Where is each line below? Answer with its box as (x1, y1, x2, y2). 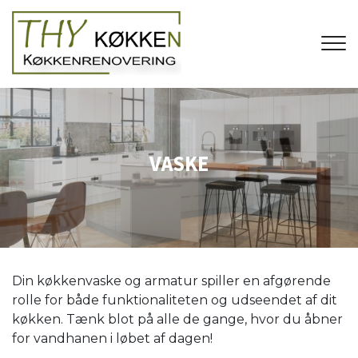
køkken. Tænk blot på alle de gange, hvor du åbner (12, 312, 343, 327)
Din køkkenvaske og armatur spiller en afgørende (12, 273, 331, 288)
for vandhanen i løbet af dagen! (12, 331, 213, 346)
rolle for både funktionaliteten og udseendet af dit (12, 292, 337, 308)
